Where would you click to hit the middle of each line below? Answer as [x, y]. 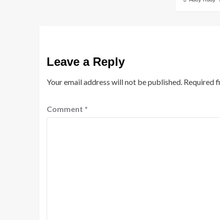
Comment [65, 109]
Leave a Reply [85, 61]
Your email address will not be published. [114, 82]
